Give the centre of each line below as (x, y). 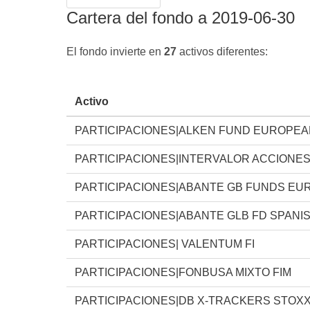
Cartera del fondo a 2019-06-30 (181, 17)
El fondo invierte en (115, 51)
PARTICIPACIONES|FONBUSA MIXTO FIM (183, 272)
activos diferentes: (222, 51)
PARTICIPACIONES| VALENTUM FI (165, 244)
